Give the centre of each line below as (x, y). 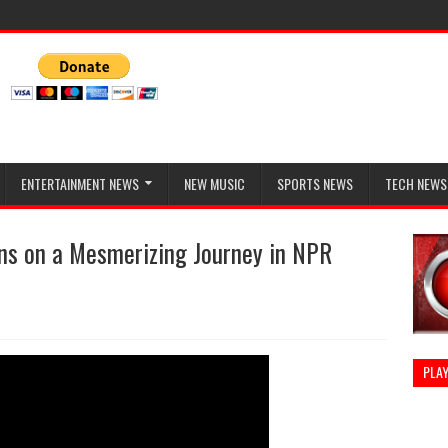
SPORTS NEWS (315, 183)
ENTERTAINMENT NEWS (80, 183)
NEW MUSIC (214, 183)
